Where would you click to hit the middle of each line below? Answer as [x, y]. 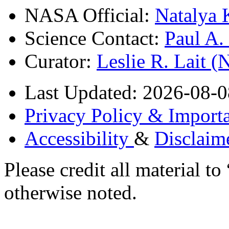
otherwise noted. [71, 192]
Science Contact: [95, 38]
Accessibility [79, 138]
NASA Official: [90, 15]
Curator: [61, 61]
